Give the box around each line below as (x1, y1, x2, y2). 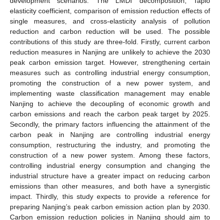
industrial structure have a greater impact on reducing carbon (10, 171, 210, 180)
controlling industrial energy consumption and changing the (10, 161, 210, 169)
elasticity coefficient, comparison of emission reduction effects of (10, 6, 210, 15)
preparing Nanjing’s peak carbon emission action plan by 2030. (10, 202, 210, 211)
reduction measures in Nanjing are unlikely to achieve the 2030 (10, 48, 210, 56)
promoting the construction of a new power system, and (10, 79, 210, 87)
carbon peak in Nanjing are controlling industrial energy (10, 130, 210, 138)
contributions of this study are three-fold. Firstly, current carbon (10, 37, 210, 46)
